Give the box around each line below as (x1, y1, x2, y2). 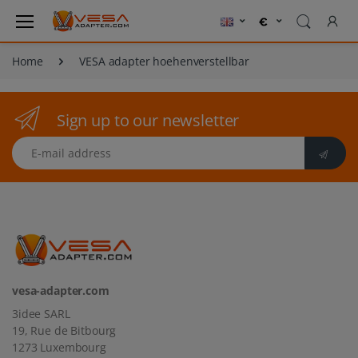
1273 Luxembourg (12, 340, 106, 355)
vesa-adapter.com (12, 283, 109, 298)
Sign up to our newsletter (56, 109, 240, 132)
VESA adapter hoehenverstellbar (79, 54, 249, 70)
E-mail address (11, 137, 89, 153)
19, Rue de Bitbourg (12, 323, 117, 338)
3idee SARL (12, 306, 70, 321)
